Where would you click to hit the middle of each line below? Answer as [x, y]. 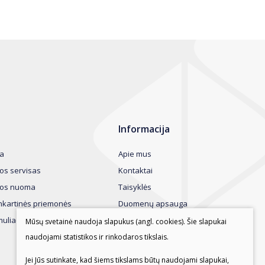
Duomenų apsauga [153, 203]
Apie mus [135, 154]
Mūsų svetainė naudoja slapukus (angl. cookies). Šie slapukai [126, 221]
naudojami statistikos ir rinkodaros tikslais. [97, 237]
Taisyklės [135, 187]
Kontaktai [135, 170]
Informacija [144, 129]
